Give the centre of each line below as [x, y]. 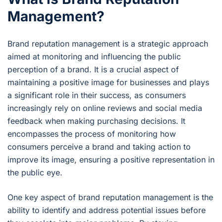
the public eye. [35, 173]
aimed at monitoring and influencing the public [94, 57]
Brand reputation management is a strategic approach [108, 44]
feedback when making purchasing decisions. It [96, 121]
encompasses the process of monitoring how [92, 134]
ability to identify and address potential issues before [107, 210]
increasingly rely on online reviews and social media [105, 108]
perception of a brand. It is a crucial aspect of [93, 70]
